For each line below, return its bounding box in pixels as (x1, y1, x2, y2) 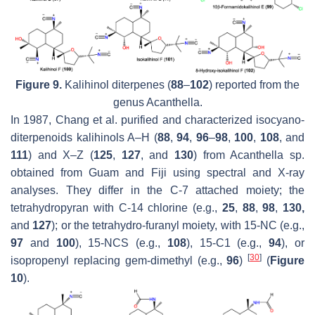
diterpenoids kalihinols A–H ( (11, 131, 157, 143)
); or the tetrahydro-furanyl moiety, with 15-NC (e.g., (51, 219, 304, 231)
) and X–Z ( (28, 148, 94, 161)
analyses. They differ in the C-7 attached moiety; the (11, 184, 304, 196)
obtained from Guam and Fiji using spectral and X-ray (11, 166, 304, 179)
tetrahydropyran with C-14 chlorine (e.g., (11, 201, 222, 214)
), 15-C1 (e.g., (186, 236, 269, 249)
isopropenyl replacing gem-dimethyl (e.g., (11, 254, 227, 266)
